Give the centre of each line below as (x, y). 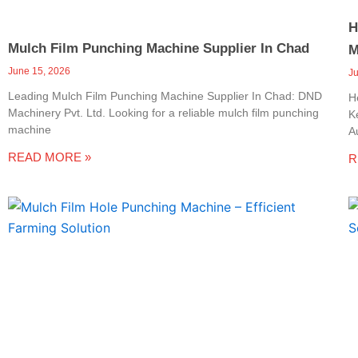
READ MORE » (50, 157)
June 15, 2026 (39, 71)
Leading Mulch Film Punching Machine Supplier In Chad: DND (165, 95)
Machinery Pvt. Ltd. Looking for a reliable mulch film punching (163, 112)
